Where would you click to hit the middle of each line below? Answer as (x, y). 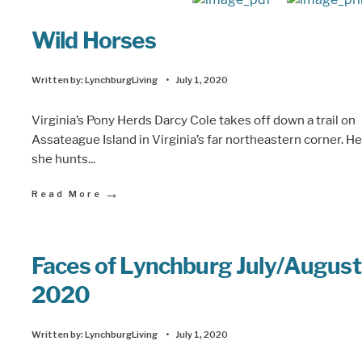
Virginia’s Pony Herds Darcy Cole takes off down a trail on (194, 120)
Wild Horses (94, 40)
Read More (67, 194)
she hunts (60, 158)
